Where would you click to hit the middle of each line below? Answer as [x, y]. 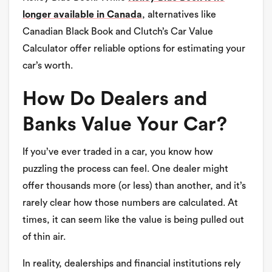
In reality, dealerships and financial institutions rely [131, 263]
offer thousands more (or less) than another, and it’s [134, 186]
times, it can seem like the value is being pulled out [133, 220]
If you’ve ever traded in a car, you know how [118, 152]
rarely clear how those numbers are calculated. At [130, 203]
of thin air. [44, 237]
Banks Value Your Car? [125, 124]
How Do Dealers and [115, 99]
